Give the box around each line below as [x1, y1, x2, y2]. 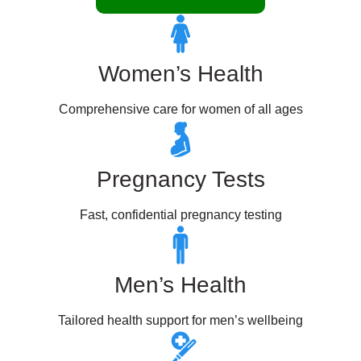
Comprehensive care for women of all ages [58, 102, 303, 116]
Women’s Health [98, 61, 263, 86]
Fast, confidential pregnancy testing [79, 208, 282, 222]
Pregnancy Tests [96, 167, 265, 192]
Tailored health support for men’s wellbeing [58, 313, 303, 327]
